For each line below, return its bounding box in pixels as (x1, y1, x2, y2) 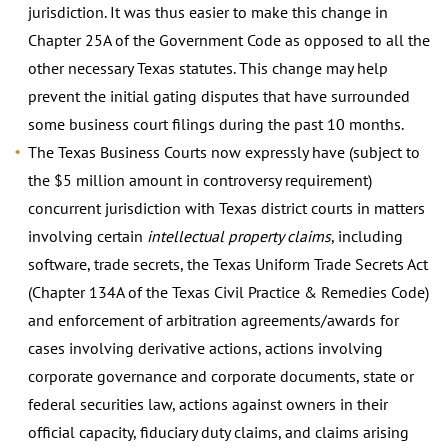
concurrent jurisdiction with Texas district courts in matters (28, 197, 425, 218)
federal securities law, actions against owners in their (28, 393, 388, 414)
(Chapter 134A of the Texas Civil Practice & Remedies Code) (28, 281, 429, 302)
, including (331, 225, 403, 246)
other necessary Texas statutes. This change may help (28, 57, 388, 78)
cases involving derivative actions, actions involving (28, 337, 383, 358)
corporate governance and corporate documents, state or (28, 365, 414, 386)
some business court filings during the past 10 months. (28, 113, 404, 134)
